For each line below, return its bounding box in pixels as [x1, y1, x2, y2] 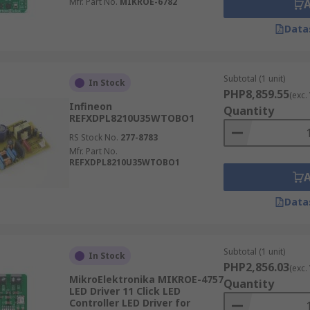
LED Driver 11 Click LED [69, 284, 181, 298]
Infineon [69, 100, 112, 113]
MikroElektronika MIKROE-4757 [69, 273, 224, 286]
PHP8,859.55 [223, 86, 289, 102]
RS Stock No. [69, 131, 118, 143]
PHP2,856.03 [223, 259, 289, 275]
